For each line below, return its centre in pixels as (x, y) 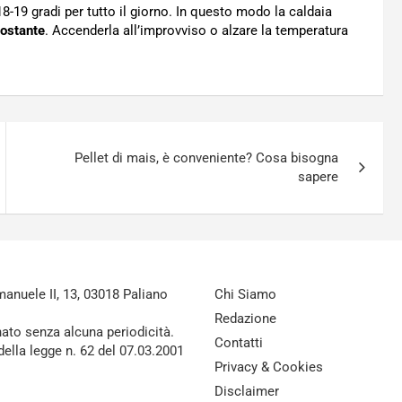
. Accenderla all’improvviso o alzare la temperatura (197, 31)
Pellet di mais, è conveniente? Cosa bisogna (207, 158)
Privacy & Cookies (269, 367)
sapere (319, 177)
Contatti (239, 343)
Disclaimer (247, 391)
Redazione (245, 319)
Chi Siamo (245, 294)
